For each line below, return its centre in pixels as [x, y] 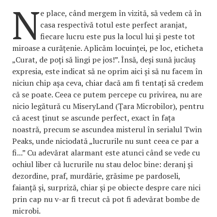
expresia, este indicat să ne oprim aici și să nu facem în [107, 71]
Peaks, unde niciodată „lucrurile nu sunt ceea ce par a [105, 141]
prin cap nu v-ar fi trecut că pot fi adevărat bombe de [106, 199]
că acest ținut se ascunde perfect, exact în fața [93, 118]
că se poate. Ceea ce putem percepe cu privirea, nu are [107, 94]
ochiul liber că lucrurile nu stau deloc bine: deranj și [102, 164]
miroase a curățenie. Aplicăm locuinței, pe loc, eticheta [108, 48]
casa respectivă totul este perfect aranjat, [114, 25]
